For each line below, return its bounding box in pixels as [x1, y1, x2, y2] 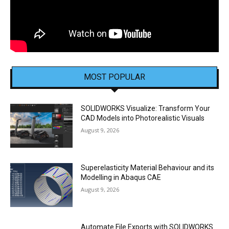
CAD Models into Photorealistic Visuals [81, 114, 205, 123]
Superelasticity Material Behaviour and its [81, 164, 215, 172]
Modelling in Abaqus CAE [81, 173, 162, 182]
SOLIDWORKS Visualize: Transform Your [81, 104, 211, 113]
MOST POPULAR [84, 72, 145, 82]
